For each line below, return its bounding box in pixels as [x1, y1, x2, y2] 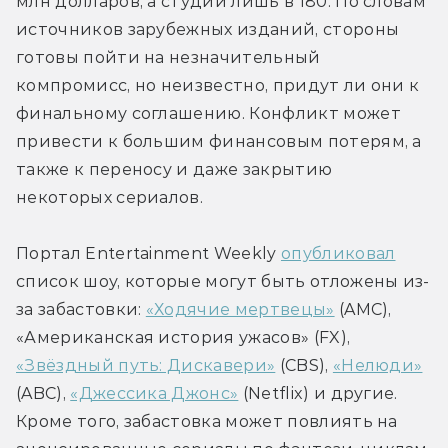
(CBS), [275, 355, 333, 375]
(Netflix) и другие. [238, 383, 398, 403]
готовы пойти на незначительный [16, 47, 321, 67]
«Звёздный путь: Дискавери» [16, 355, 276, 375]
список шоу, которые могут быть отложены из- [16, 271, 430, 291]
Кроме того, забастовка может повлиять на [16, 411, 398, 431]
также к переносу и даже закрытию [16, 159, 333, 179]
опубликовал [280, 243, 396, 263]
